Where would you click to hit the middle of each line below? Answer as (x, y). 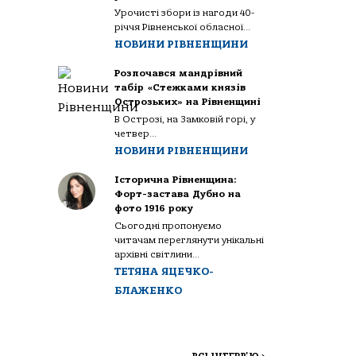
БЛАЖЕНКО (149, 290)
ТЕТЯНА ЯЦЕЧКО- (164, 271)
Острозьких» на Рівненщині (188, 102)
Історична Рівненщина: (176, 180)
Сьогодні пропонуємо (168, 226)
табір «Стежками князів (180, 87)
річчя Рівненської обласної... (183, 27)
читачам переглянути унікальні (190, 240)
